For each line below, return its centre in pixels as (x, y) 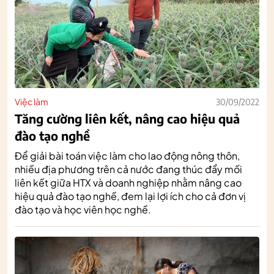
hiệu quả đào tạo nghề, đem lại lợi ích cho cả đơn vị (130, 196)
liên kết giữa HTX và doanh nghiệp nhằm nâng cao (128, 182)
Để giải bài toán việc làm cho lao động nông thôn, (127, 155)
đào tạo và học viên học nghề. (83, 209)
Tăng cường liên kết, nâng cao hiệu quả (127, 118)
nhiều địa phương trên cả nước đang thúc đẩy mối (128, 169)
